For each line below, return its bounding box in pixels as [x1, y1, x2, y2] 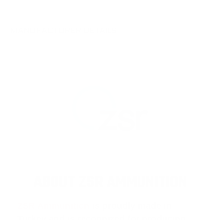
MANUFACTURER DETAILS [10, 27, 117, 36]
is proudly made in [89, 201, 172, 211]
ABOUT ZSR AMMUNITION [33, 171, 187, 195]
